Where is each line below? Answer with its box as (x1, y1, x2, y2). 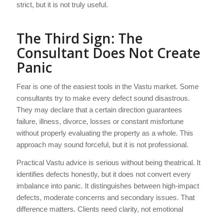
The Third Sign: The (16, 29, 143, 48)
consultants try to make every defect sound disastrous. (16, 94, 190, 102)
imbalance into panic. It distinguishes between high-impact (16, 181, 199, 190)
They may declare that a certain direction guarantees (16, 106, 182, 114)
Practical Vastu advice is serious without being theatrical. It (16, 158, 201, 167)
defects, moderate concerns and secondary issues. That (16, 193, 195, 201)
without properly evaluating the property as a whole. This (16, 129, 193, 137)
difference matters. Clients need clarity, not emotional (16, 204, 183, 213)
